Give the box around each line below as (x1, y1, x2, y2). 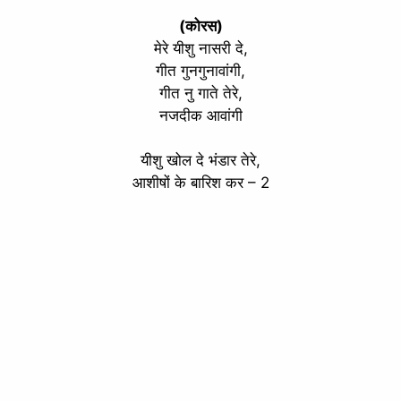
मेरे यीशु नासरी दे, (153, 38, 248, 57)
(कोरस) (178, 16, 223, 35)
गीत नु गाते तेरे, (158, 83, 243, 102)
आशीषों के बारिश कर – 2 (132, 174, 269, 192)
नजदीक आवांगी (158, 106, 243, 124)
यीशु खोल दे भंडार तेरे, (141, 151, 260, 170)
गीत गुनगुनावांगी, (156, 61, 245, 80)
